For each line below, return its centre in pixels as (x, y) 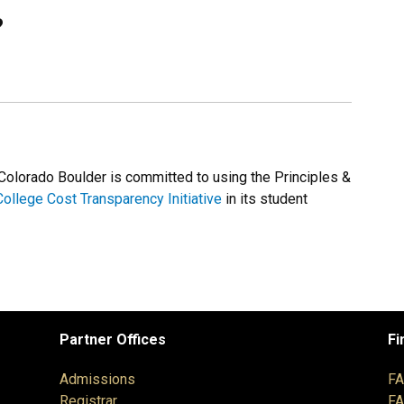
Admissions (97, 380)
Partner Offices (113, 340)
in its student (265, 199)
